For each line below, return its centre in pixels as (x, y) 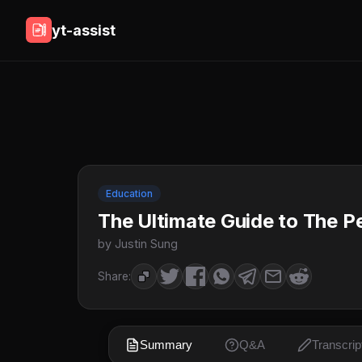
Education (129, 194)
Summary (166, 345)
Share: (114, 276)
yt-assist (84, 30)
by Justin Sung (138, 244)
